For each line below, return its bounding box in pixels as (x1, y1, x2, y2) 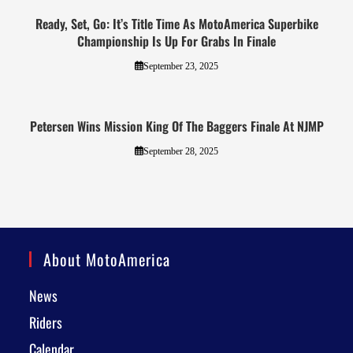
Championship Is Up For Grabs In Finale (77, 31, 276, 50)
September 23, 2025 (143, 60, 218, 72)
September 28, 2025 (143, 145, 218, 157)
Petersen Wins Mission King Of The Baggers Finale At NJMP (29, 116, 324, 136)
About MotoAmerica (43, 247, 171, 271)
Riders (29, 312, 63, 333)
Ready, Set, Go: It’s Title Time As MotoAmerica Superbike (35, 13, 318, 33)
